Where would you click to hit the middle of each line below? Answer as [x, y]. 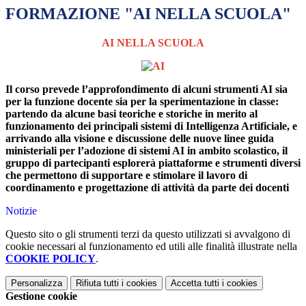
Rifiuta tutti [97, 283]
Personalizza [37, 283]
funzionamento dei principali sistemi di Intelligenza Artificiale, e [151, 126]
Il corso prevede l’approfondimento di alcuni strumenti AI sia [147, 89]
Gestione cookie [41, 296]
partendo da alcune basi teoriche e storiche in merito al [131, 114]
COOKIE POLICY [51, 259]
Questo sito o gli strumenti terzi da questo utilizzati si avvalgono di [148, 234]
